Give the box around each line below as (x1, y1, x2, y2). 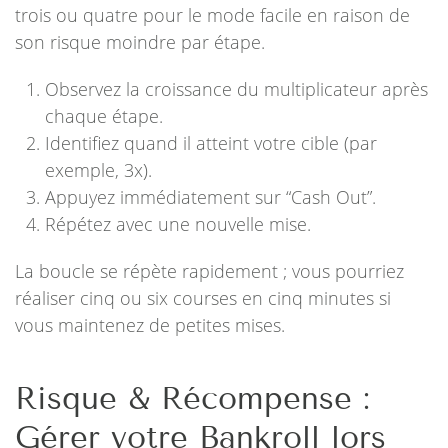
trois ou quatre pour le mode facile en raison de (15, 3, 410, 27)
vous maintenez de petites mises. (15, 313, 285, 337)
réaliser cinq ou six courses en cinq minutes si (15, 286, 391, 310)
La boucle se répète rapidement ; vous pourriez (15, 259, 404, 283)
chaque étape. (45, 104, 163, 128)
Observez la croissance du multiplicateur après (45, 77, 428, 101)
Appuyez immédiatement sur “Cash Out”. (45, 185, 376, 209)
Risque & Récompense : (15, 380, 370, 417)
